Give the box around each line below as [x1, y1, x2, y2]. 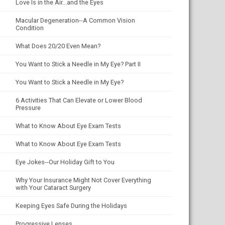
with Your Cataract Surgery [16, 184, 91, 191]
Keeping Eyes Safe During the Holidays [16, 202, 127, 209]
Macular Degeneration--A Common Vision [16, 17, 135, 24]
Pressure [16, 104, 41, 111]
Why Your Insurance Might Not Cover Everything [16, 176, 151, 184]
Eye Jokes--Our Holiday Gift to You [16, 158, 115, 166]
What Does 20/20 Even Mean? [16, 42, 100, 50]
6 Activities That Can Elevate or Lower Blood [16, 96, 142, 104]
